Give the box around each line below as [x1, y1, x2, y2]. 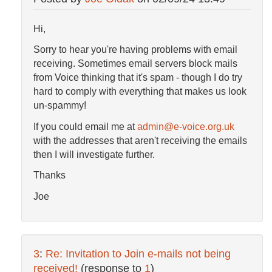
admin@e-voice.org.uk [137, 121, 234, 132]
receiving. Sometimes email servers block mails [33, 58, 237, 69]
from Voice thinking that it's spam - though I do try [33, 72, 242, 83]
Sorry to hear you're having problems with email [33, 44, 237, 55]
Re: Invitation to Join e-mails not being [46, 248, 231, 260]
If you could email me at [33, 121, 137, 132]
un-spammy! [33, 100, 86, 111]
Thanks [33, 170, 66, 181]
